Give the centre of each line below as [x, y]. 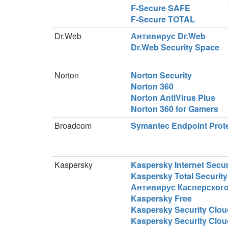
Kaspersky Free [161, 198]
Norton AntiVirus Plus [173, 97]
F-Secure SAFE [161, 8]
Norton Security [161, 75]
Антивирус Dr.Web [168, 36]
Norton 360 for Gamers [175, 109]
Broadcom [73, 125]
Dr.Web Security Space [175, 47]
